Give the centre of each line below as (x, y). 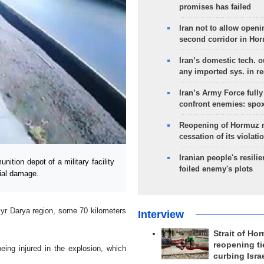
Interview (161, 214)
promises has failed (215, 7)
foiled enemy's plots (216, 169)
